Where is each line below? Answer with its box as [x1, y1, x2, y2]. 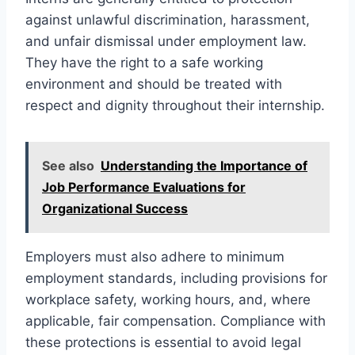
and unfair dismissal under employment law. [25, 32, 307, 49]
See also [42, 157, 94, 174]
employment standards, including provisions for [25, 269, 327, 286]
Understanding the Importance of [101, 157, 307, 174]
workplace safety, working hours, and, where [25, 291, 311, 307]
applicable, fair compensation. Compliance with [25, 312, 326, 329]
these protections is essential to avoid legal [25, 334, 301, 350]
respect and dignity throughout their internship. [25, 97, 325, 113]
